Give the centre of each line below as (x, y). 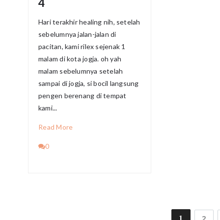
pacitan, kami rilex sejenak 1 (82, 46)
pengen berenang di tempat (82, 95)
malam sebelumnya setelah (81, 71)
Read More (56, 127)
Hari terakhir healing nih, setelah (89, 22)
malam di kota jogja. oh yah (80, 58)
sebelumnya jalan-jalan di (77, 34)
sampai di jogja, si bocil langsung (89, 83)
